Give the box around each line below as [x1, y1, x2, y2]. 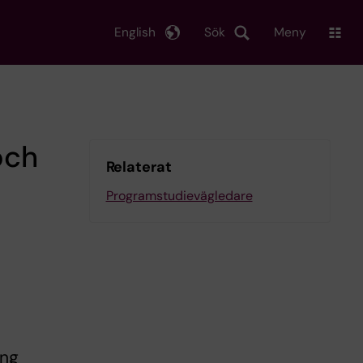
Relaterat [105, 157, 172, 177]
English [114, 23, 156, 41]
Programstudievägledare [105, 187, 253, 204]
